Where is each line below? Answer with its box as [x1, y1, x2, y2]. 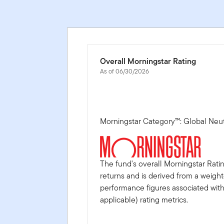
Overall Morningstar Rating [100, 55, 196, 67]
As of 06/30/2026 [100, 66, 149, 76]
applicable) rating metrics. [100, 193, 188, 205]
